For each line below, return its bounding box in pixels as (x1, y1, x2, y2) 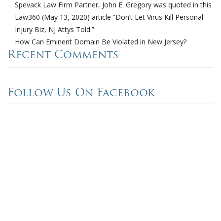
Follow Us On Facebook (7, 88, 155, 100)
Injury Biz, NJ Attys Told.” (15, 25, 94, 35)
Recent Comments (7, 50, 119, 62)
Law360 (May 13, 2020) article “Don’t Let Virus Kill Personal (15, 12, 203, 22)
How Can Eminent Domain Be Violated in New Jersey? (15, 37, 186, 47)
